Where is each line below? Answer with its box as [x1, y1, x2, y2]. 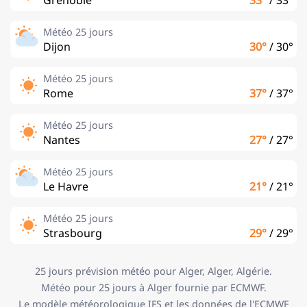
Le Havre [43, 178, 88, 194]
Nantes [43, 132, 80, 147]
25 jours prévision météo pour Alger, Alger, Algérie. [35, 264, 272, 278]
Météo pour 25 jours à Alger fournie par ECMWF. [40, 280, 267, 294]
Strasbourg [43, 225, 102, 241]
